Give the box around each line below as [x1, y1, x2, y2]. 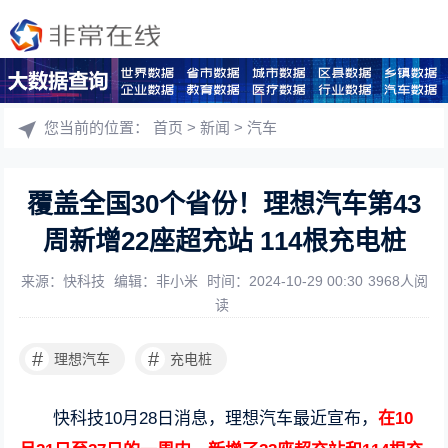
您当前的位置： [44, 119, 154, 136]
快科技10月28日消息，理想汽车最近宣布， [53, 409, 379, 428]
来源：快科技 [20, 273, 109, 289]
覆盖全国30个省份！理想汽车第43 [27, 189, 421, 219]
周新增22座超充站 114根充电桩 [42, 226, 406, 256]
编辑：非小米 [113, 273, 202, 289]
